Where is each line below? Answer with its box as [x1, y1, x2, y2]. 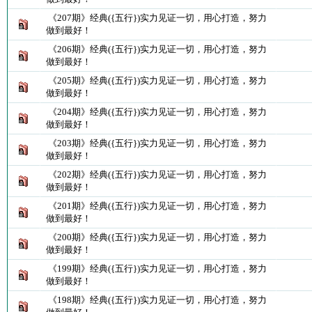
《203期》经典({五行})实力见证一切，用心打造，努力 [47, 138, 267, 148]
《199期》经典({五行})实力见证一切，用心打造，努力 [47, 263, 267, 274]
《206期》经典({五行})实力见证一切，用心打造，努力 [47, 44, 267, 54]
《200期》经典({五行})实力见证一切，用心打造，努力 [47, 232, 267, 242]
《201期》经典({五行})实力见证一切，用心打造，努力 [47, 201, 267, 211]
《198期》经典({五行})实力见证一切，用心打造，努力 [47, 295, 267, 305]
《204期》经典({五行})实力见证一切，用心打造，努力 [47, 107, 267, 117]
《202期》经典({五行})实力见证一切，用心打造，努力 [47, 169, 267, 180]
